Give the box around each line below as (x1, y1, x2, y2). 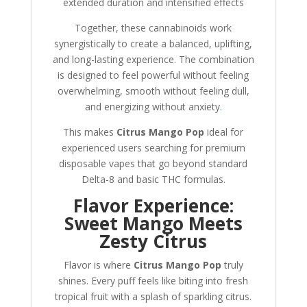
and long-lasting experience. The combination (52, 53, 254, 66)
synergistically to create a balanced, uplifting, (54, 37, 253, 51)
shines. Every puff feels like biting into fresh (58, 274, 249, 288)
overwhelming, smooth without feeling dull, (57, 84, 249, 98)
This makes (63, 125, 117, 139)
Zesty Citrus (99, 229, 208, 254)
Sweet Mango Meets (64, 211, 243, 236)
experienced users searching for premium (61, 141, 245, 155)
